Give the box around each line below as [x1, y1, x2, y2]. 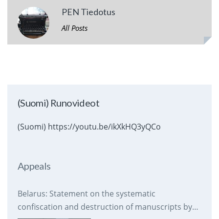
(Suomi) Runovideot [17, 97, 100, 109]
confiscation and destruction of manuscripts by [17, 201, 192, 213]
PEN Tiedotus [61, 6, 115, 18]
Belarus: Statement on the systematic [17, 188, 155, 199]
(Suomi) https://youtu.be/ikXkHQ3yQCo [17, 121, 161, 132]
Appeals [17, 160, 51, 172]
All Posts [61, 23, 88, 33]
